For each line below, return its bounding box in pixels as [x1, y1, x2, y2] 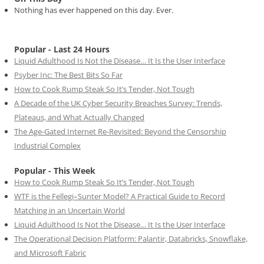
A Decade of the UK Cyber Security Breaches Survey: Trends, [14, 97, 222, 108]
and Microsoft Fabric [14, 247, 86, 258]
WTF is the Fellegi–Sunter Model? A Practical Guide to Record [14, 190, 225, 202]
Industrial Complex [14, 140, 81, 151]
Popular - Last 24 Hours [14, 43, 110, 55]
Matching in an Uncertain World [14, 204, 125, 216]
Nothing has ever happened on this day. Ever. [14, 4, 173, 15]
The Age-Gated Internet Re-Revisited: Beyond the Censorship [14, 126, 226, 137]
